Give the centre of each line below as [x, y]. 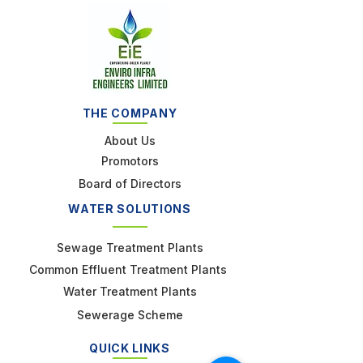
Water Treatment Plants [130, 291]
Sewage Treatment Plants [130, 248]
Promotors [130, 161]
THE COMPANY [130, 113]
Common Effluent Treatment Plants [130, 269]
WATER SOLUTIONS [130, 209]
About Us [130, 141]
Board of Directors [130, 184]
